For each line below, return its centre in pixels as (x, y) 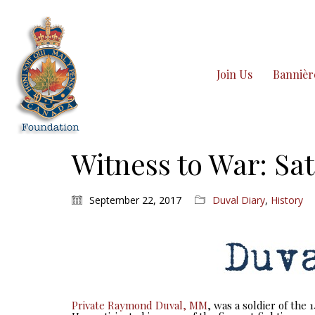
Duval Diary (239, 200)
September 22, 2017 (135, 200)
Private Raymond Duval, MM (140, 305)
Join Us (234, 74)
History (287, 200)
